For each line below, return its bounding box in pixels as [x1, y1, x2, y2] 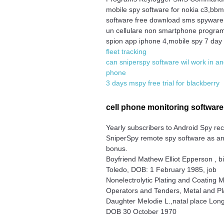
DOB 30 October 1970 [106, 207, 177, 215]
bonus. [106, 144, 128, 152]
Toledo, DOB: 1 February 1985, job [106, 165, 217, 173]
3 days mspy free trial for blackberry [106, 78, 220, 87]
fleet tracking [106, 47, 147, 55]
